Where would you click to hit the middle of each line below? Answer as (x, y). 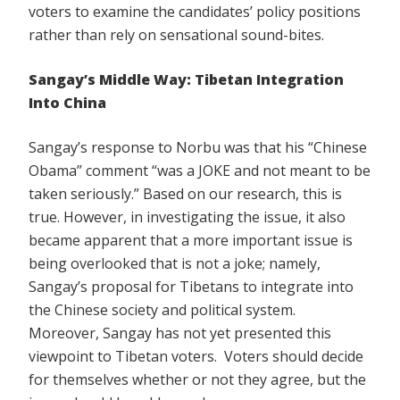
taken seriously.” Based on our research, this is (185, 194)
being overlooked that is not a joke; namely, (175, 264)
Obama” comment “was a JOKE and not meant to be (200, 171)
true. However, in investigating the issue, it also (187, 217)
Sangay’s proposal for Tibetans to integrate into (191, 287)
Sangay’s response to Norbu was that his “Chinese (198, 148)
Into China (67, 103)
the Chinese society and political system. (164, 310)
